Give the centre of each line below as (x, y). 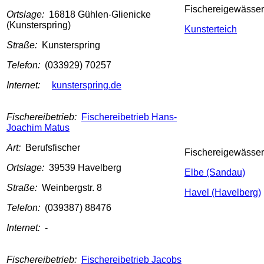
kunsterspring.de (87, 85)
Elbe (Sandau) (215, 173)
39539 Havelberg (85, 168)
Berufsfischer (53, 148)
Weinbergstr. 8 (72, 188)
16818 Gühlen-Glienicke (100, 15)
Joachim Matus (38, 128)
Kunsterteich (211, 29)
